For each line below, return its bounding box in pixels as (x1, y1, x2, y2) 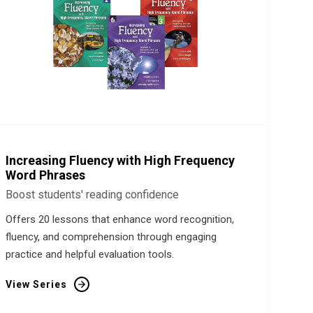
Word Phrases (5, 168, 85, 182)
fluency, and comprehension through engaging (5, 231, 217, 243)
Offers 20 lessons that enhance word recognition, (5, 213, 234, 226)
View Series (5, 279, 67, 290)
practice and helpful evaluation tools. (5, 248, 174, 261)
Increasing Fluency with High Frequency (5, 153, 235, 168)
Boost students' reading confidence (5, 188, 179, 201)
